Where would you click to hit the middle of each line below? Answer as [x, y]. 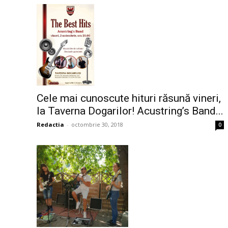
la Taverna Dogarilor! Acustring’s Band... [130, 111]
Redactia [50, 125]
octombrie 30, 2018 [97, 125]
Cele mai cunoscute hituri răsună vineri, [129, 98]
